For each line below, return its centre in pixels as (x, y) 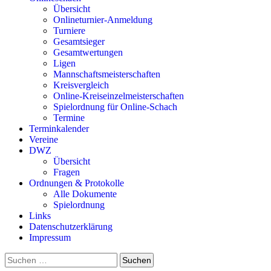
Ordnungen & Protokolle (77, 183)
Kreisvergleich (81, 85)
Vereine (44, 140)
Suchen (18, 258)
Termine (69, 118)
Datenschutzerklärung (71, 227)
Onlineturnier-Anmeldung (103, 20)
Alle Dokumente (85, 194)
